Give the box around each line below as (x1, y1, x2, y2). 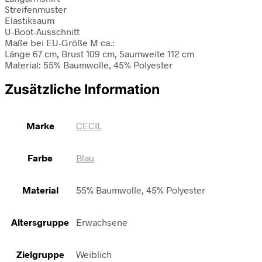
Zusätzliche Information (5, 81, 160, 98)
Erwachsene (76, 216, 127, 228)
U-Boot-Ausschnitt (5, 25, 80, 37)
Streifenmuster (5, 3, 67, 15)
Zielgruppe (16, 249, 64, 260)
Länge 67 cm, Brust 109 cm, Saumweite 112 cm (5, 47, 194, 59)
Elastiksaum (5, 14, 54, 26)
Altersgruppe (11, 216, 69, 228)
